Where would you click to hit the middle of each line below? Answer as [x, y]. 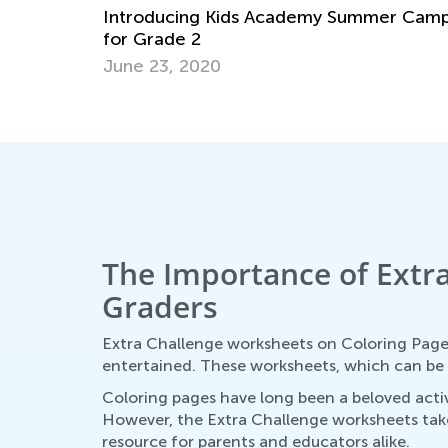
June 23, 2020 [162, 65]
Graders [160, 307]
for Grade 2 [152, 38]
